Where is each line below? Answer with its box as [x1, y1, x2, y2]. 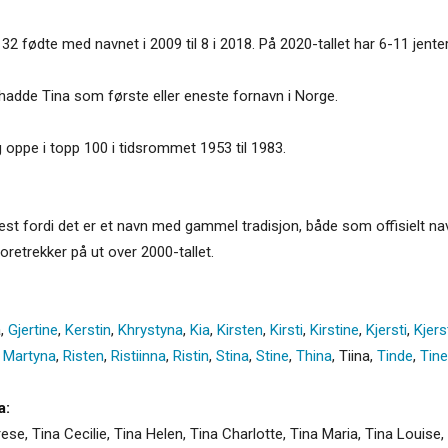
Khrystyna [118, 320, 183, 339]
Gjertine [8, 320, 58, 339]
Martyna [3, 346, 56, 365]
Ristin [173, 346, 209, 365]
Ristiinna [111, 346, 166, 365]
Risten [63, 346, 104, 365]
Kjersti [366, 320, 407, 339]
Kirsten [217, 320, 263, 339]
